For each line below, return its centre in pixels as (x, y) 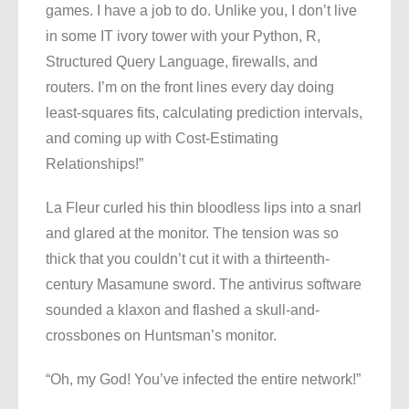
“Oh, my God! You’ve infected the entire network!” (203, 380)
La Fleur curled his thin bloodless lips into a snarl (204, 208)
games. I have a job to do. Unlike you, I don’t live (201, 11)
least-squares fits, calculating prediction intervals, (204, 113)
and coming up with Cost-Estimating (162, 139)
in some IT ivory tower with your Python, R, (183, 37)
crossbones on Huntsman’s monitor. (161, 336)
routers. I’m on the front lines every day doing (190, 88)
